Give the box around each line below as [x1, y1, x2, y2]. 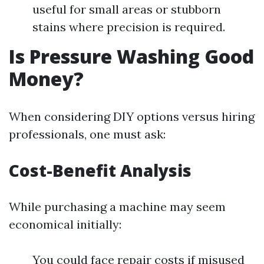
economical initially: [9, 217, 121, 232]
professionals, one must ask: [9, 127, 166, 141]
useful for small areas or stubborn [32, 2, 221, 16]
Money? [9, 66, 84, 91]
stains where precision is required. [32, 19, 225, 34]
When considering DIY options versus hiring [9, 109, 255, 124]
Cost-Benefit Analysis [9, 159, 192, 181]
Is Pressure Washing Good [9, 44, 254, 69]
